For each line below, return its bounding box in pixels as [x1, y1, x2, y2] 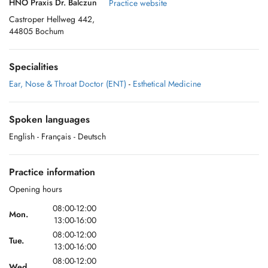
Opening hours [9, 183, 62, 195]
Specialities [9, 60, 58, 74]
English [9, 130, 35, 142]
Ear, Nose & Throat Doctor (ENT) [9, 78, 126, 90]
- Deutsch [74, 130, 106, 142]
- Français [37, 130, 71, 142]
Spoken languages [9, 112, 90, 126]
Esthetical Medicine [133, 78, 201, 90]
